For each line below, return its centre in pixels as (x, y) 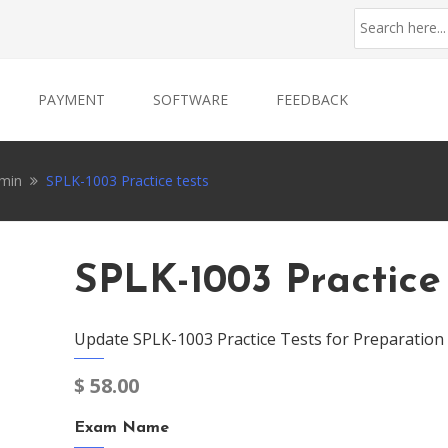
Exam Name (121, 428)
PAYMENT (71, 99)
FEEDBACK (312, 99)
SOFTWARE (190, 99)
